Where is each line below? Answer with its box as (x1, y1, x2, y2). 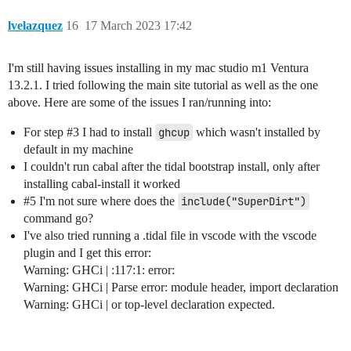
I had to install (79, 125, 155, 139)
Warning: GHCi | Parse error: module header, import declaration (24, 280, 338, 294)
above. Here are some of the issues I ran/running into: (8, 95, 271, 109)
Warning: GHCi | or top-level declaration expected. (24, 297, 275, 311)
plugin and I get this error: (24, 245, 151, 259)
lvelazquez (8, 18, 63, 32)
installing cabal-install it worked (24, 176, 180, 190)
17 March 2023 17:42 (85, 18, 192, 32)
